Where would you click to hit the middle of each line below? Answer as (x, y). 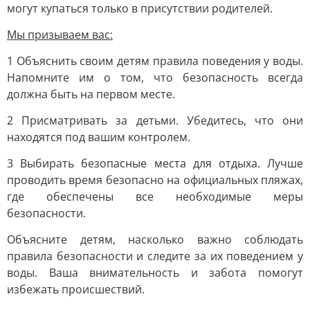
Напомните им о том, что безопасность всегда (155, 77)
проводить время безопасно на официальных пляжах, (155, 180)
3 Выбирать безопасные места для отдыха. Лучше (155, 163)
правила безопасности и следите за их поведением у (155, 256)
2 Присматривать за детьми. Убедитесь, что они (155, 120)
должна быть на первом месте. (91, 94)
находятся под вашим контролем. (99, 137)
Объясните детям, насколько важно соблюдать (155, 239)
